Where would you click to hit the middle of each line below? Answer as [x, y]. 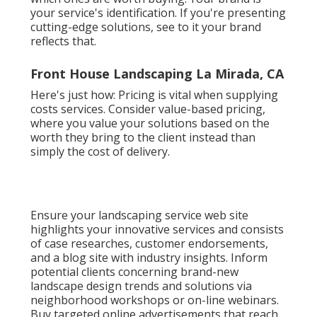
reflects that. [63, 41]
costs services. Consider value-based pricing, [148, 109]
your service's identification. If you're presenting [158, 13]
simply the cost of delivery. [100, 152]
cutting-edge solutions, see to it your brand [145, 27]
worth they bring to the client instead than [143, 138]
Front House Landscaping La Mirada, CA [157, 74]
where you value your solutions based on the [150, 123]
